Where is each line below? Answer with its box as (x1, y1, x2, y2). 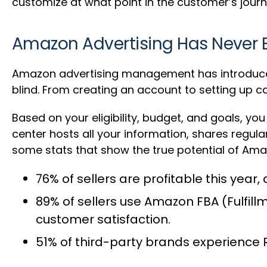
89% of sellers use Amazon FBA (36, 193, 219, 210)
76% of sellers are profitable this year (36, 170, 257, 187)
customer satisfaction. (36, 210, 170, 228)
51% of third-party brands (36, 233, 190, 250)
